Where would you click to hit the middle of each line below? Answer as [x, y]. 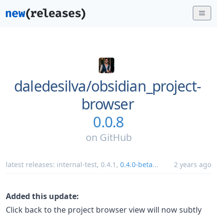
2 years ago [193, 164]
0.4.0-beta [136, 164]
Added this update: [42, 196]
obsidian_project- [146, 86]
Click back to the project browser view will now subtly [104, 210]
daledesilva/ [52, 86]
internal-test [77, 164]
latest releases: [31, 164]
